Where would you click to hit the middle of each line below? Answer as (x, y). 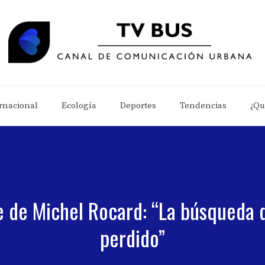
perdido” (132, 237)
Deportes (138, 106)
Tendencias (203, 106)
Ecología (79, 106)
